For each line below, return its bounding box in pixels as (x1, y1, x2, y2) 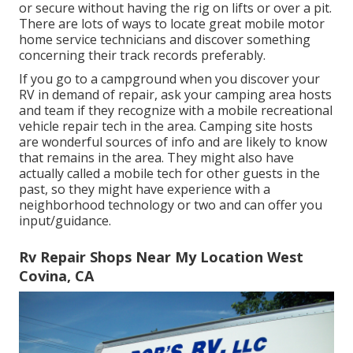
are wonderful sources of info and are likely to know (19, 133, 327, 151)
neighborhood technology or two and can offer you (19, 196, 322, 214)
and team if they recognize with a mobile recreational (19, 102, 333, 120)
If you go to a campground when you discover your (19, 70, 320, 88)
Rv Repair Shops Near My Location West (19, 247, 303, 267)
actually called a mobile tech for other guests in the (19, 165, 320, 183)
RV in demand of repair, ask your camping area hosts (19, 86, 332, 104)
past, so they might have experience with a (19, 180, 270, 199)
